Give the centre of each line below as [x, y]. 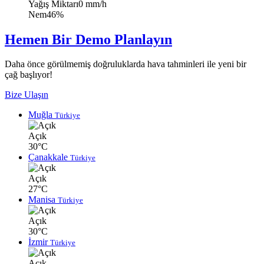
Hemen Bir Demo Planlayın [88, 39]
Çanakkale [49, 157]
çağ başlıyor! [29, 75]
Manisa [43, 200]
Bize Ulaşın [27, 95]
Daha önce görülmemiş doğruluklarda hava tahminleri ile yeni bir [126, 64]
